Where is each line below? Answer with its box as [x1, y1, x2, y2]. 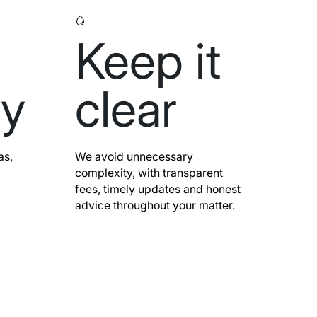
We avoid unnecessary [75, 149, 194, 163]
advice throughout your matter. [75, 198, 236, 212]
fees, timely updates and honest [75, 182, 241, 196]
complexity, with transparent [75, 166, 224, 180]
